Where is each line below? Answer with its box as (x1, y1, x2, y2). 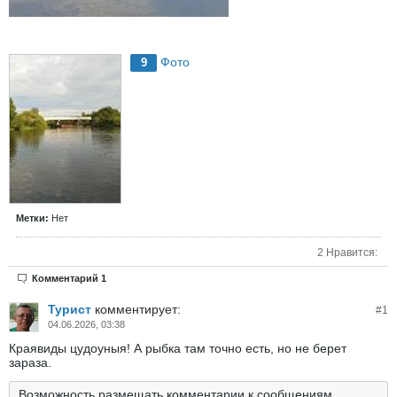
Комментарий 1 (32, 273, 106, 284)
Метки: (16, 212, 49, 223)
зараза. (9, 355, 51, 370)
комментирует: (95, 302, 181, 317)
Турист (48, 302, 91, 317)
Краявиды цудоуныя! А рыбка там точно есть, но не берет (9, 341, 346, 356)
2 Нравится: (317, 245, 378, 259)
